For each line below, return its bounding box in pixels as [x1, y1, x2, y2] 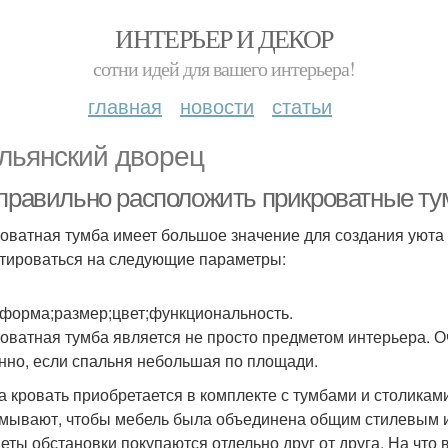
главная [88, 91, 162, 120]
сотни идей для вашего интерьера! [93, 55, 355, 82]
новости [180, 91, 254, 120]
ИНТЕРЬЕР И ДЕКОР [115, 21, 333, 55]
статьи [272, 91, 332, 120]
